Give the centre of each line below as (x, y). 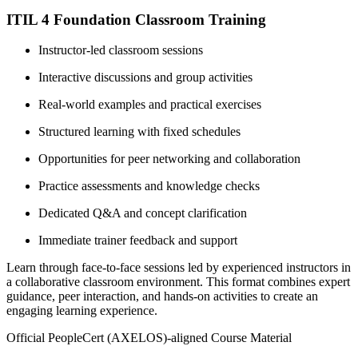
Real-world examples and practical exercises (150, 105)
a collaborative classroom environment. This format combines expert (178, 282)
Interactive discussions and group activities (145, 78)
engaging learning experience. (82, 311)
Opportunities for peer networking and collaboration (169, 159)
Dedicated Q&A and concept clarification (143, 213)
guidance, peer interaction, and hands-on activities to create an (162, 296)
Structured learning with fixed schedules (139, 132)
